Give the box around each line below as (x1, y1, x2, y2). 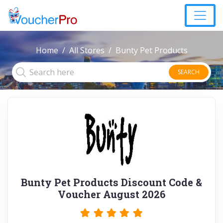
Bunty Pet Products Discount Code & (21, 176, 202, 189)
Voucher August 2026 (58, 188, 165, 201)
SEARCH (178, 68, 200, 76)
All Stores (69, 45, 105, 56)
